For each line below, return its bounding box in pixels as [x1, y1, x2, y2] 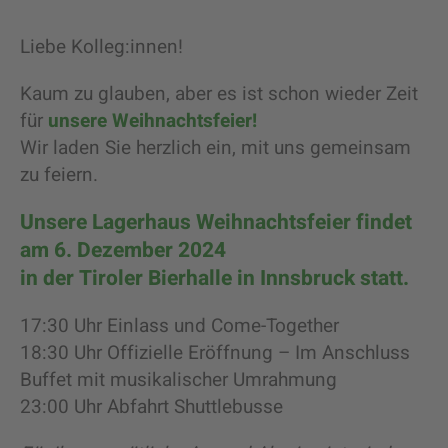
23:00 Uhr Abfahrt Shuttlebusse [19, 392, 283, 421]
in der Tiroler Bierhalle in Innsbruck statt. [19, 262, 409, 294]
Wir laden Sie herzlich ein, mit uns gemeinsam [19, 133, 411, 162]
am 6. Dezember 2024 [19, 234, 226, 266]
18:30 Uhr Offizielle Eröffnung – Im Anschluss [19, 338, 410, 367]
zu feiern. [19, 160, 98, 189]
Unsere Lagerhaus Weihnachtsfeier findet [19, 206, 412, 238]
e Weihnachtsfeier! [96, 106, 257, 135]
